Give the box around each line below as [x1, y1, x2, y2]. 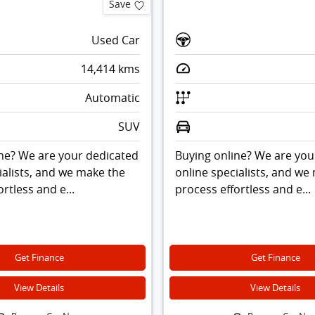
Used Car [91, 32, 140, 49]
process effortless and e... [174, 181, 311, 198]
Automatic [84, 90, 140, 106]
